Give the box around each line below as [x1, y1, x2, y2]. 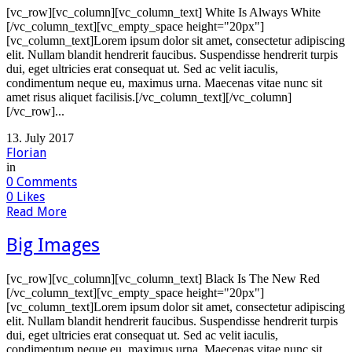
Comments [13, 174, 77, 189]
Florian [6, 145, 46, 160]
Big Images [6, 234, 100, 257]
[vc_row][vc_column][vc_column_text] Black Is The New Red [6, 272, 320, 286]
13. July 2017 [6, 130, 74, 145]
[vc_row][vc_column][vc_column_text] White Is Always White [6, 5, 321, 19]
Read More [6, 203, 67, 219]
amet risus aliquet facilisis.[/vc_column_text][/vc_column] [6, 90, 291, 104]
